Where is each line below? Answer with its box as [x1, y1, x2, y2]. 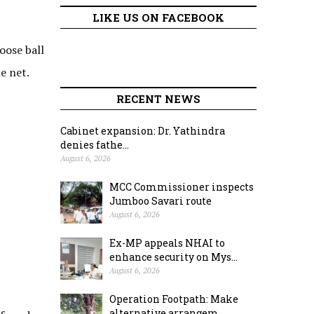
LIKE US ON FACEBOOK [93, 11, 224, 25]
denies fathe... [60, 138, 129, 151]
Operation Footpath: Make [109, 292, 238, 306]
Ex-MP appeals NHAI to [109, 236, 225, 250]
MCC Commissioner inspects [109, 180, 254, 193]
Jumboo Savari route [109, 194, 212, 207]
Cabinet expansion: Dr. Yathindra [60, 124, 225, 137]
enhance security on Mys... [109, 250, 238, 264]
